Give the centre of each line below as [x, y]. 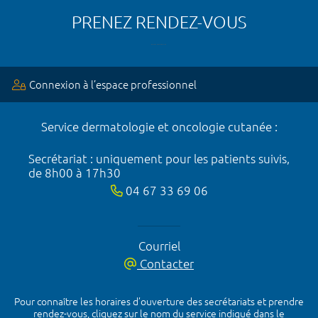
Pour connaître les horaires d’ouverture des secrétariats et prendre [159, 301]
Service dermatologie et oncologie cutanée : [159, 126]
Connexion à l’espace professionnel [113, 84]
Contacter [165, 263]
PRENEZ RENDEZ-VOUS [159, 22]
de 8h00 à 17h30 [75, 172]
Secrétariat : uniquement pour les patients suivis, [159, 158]
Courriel [159, 246]
